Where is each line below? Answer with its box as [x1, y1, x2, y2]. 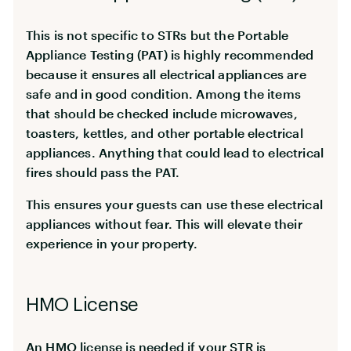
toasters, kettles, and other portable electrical [26, 125, 303, 140]
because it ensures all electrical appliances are [26, 66, 306, 81]
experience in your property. [26, 235, 198, 251]
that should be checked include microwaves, [26, 105, 298, 121]
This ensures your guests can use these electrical [26, 196, 323, 212]
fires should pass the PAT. [26, 164, 180, 179]
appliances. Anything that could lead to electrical [26, 144, 324, 160]
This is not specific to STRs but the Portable [26, 27, 289, 42]
